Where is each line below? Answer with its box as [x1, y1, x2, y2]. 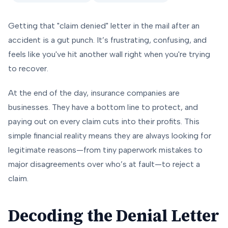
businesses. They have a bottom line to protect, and [8, 102, 198, 112]
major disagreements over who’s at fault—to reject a [8, 159, 200, 169]
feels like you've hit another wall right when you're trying [8, 49, 210, 60]
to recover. [8, 64, 48, 74]
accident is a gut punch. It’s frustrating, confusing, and [8, 35, 207, 45]
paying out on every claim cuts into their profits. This [8, 117, 199, 127]
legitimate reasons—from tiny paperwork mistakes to [8, 145, 203, 155]
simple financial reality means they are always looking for [8, 131, 211, 141]
